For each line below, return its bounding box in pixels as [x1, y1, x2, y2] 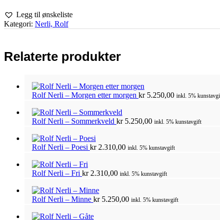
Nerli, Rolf [35, 19, 68, 28]
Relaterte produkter [4, 49, 121, 64]
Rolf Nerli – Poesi [32, 142, 90, 151]
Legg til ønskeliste [16, 10, 73, 19]
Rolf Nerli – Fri [32, 168, 82, 177]
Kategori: [4, 19, 35, 28]
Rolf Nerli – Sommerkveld [32, 116, 116, 125]
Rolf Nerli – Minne [32, 194, 93, 203]
